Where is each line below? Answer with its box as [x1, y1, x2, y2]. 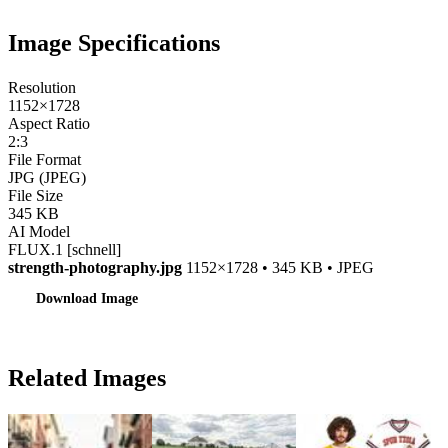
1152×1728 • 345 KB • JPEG [182, 259, 374, 277]
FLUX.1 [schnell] [8, 241, 121, 259]
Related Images [8, 365, 166, 392]
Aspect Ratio [8, 115, 90, 133]
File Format [8, 151, 81, 169]
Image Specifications [8, 30, 220, 57]
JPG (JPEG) [8, 169, 86, 187]
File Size [8, 187, 63, 205]
